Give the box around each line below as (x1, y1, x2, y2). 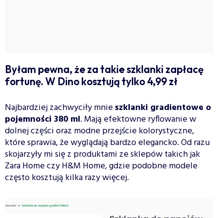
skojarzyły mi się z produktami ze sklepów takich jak (5, 147, 200, 162)
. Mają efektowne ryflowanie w (80, 112, 196, 127)
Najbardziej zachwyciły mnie (5, 100, 115, 115)
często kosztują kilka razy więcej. (5, 170, 129, 185)
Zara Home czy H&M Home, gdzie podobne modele (5, 159, 198, 173)
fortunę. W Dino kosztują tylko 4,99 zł (5, 74, 178, 88)
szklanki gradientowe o (115, 100, 211, 115)
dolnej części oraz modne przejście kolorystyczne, (5, 124, 194, 138)
